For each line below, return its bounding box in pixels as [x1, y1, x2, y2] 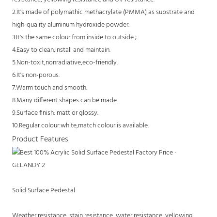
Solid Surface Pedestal [12, 185, 75, 196]
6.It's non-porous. [12, 69, 60, 81]
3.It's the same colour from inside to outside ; [12, 31, 138, 43]
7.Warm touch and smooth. [12, 82, 89, 93]
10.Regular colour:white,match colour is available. [12, 120, 149, 131]
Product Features [12, 133, 68, 146]
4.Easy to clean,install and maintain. [12, 44, 110, 56]
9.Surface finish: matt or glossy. [12, 107, 98, 119]
